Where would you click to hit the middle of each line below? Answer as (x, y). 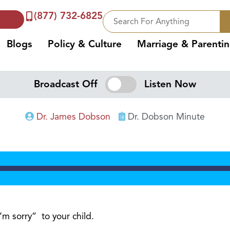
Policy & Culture (85, 44)
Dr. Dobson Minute (166, 117)
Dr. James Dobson (73, 117)
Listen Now (170, 84)
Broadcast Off (66, 84)
